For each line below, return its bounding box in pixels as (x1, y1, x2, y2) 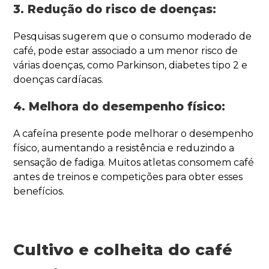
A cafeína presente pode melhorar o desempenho (13, 127, 254, 139)
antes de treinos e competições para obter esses (13, 171, 243, 183)
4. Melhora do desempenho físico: (13, 99, 226, 113)
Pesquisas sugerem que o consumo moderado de (13, 30, 252, 42)
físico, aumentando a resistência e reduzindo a (13, 142, 235, 154)
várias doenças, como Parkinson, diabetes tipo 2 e (13, 59, 248, 71)
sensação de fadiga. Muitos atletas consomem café (13, 156, 255, 168)
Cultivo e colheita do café (13, 240, 233, 259)
